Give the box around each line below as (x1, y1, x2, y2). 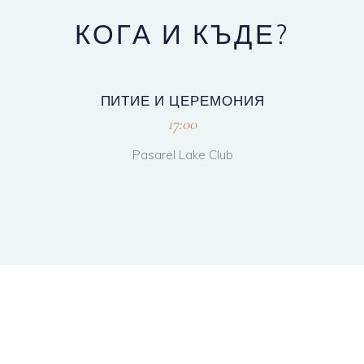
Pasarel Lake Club (132, 146, 233, 162)
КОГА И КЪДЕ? (75, 16, 289, 50)
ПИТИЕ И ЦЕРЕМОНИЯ (100, 91, 265, 109)
